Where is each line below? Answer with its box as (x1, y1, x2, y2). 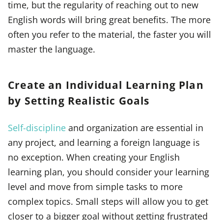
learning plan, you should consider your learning (8, 165, 209, 178)
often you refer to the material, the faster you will (8, 28, 211, 40)
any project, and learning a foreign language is (8, 136, 200, 149)
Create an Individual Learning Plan (8, 78, 204, 92)
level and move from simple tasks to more (8, 180, 183, 193)
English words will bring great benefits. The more (8, 13, 211, 26)
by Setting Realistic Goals (8, 93, 150, 108)
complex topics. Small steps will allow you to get (8, 195, 208, 208)
